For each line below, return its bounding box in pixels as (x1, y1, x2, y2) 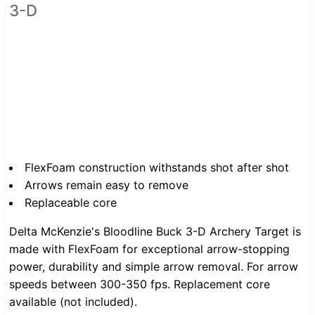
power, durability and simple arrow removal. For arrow (9, 259, 298, 274)
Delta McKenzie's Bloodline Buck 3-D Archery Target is (9, 224, 301, 239)
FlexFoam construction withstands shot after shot (25, 160, 289, 175)
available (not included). (9, 295, 137, 309)
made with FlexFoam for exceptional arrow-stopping (9, 242, 290, 257)
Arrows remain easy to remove (25, 178, 188, 193)
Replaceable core (25, 195, 117, 210)
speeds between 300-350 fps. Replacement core (9, 277, 270, 292)
